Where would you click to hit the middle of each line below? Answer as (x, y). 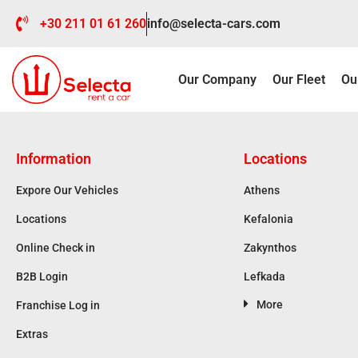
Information (54, 159)
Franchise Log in (58, 306)
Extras (32, 334)
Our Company (217, 79)
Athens (262, 191)
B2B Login (42, 277)
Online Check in (56, 248)
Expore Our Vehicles (67, 191)
